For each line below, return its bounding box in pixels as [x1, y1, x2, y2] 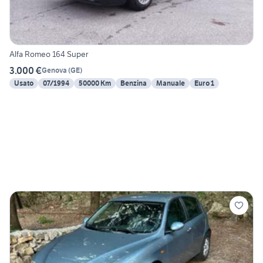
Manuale [156, 78, 185, 87]
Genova [42, 66, 67, 75]
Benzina [120, 78, 147, 87]
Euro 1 [194, 78, 214, 87]
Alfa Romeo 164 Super [9, 48, 88, 59]
